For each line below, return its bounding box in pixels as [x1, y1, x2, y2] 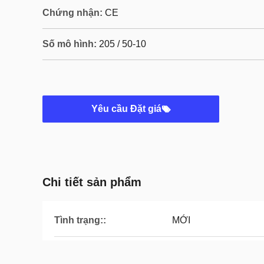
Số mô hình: [42, 39, 97, 49]
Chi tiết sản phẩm [42, 176, 141, 189]
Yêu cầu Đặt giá [91, 104, 161, 114]
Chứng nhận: [42, 8, 103, 18]
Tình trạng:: [54, 215, 106, 225]
